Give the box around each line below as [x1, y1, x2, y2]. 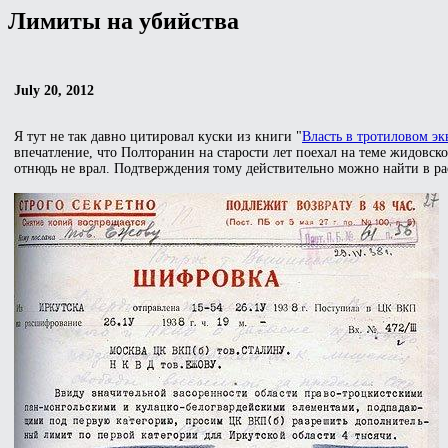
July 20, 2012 [14, 82, 94, 98]
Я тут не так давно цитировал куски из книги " [14, 128, 302, 144]
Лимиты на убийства [8, 8, 239, 34]
